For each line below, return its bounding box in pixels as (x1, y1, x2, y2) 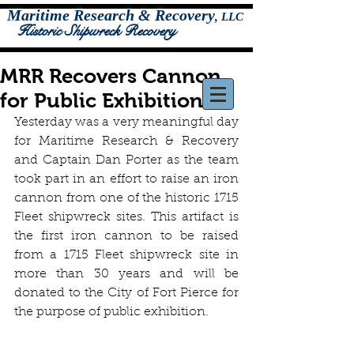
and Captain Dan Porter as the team (14, 154, 239, 167)
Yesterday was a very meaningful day (14, 116, 239, 129)
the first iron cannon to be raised (14, 230, 239, 243)
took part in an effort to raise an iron (14, 173, 239, 186)
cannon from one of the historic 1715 (14, 192, 239, 205)
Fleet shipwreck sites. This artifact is (14, 211, 239, 224)
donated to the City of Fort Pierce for (14, 287, 239, 299)
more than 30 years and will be (14, 268, 239, 281)
